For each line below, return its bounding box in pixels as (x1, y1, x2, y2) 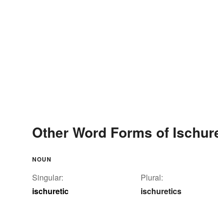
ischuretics (141, 185, 182, 197)
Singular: (32, 171, 63, 183)
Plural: (141, 171, 163, 183)
